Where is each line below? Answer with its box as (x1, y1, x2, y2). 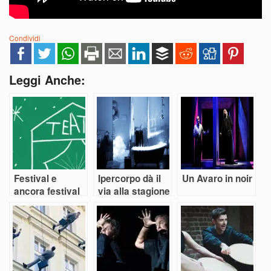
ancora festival (14, 184, 80, 198)
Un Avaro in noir (182, 172, 252, 186)
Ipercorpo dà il (98, 172, 161, 186)
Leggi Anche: (9, 71, 85, 89)
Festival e (14, 172, 57, 186)
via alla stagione (98, 184, 170, 198)
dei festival (98, 197, 146, 211)
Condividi (9, 33, 41, 44)
